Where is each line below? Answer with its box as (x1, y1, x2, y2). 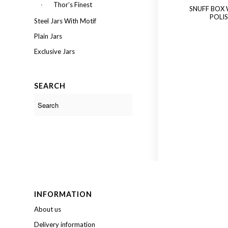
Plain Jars (34, 32, 62, 40)
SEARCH (34, 81, 66, 90)
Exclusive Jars (34, 47, 75, 55)
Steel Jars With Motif (34, 17, 96, 25)
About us (34, 205, 61, 214)
